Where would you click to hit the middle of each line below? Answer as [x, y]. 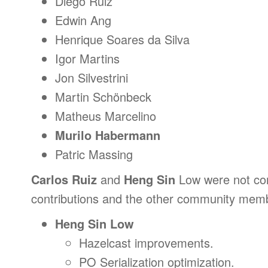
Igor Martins [87, 58]
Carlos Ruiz [66, 179]
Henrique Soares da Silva [122, 39]
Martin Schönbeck [103, 97]
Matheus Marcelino [106, 116]
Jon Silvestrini [92, 77]
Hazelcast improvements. [146, 243]
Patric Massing [94, 154]
